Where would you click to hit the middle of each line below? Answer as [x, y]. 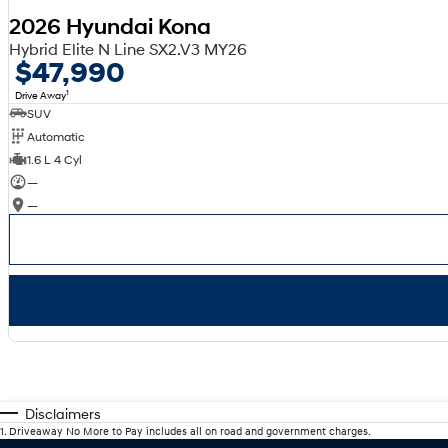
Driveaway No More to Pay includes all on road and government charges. [190, 431]
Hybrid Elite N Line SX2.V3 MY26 [127, 49]
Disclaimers [63, 414]
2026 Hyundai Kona [109, 26]
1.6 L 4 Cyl [54, 159]
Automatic [55, 136]
